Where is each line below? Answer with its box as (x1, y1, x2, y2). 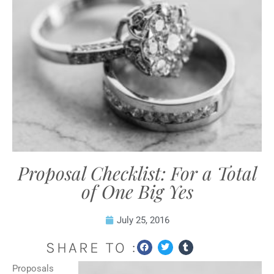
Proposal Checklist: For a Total (17, 161, 257, 185)
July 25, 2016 (116, 215, 169, 226)
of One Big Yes (81, 179, 193, 204)
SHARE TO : (46, 239, 137, 256)
